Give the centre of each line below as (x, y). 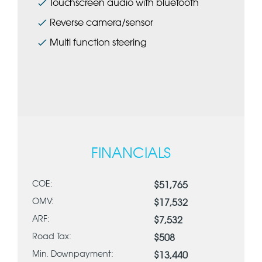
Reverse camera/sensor (101, 23)
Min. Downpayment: (73, 254)
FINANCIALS (131, 154)
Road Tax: (52, 237)
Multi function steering (98, 43)
